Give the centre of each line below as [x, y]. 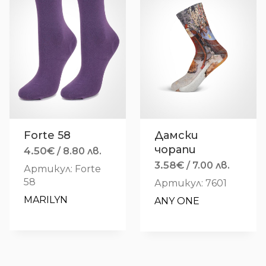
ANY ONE [177, 201]
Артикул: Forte [62, 169]
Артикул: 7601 [191, 183]
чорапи [175, 150]
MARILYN [46, 200]
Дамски [176, 136]
